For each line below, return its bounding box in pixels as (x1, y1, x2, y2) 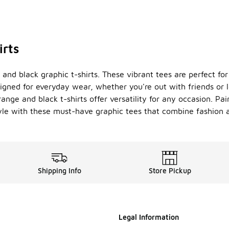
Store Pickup (148, 166, 191, 175)
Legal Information (119, 213, 179, 222)
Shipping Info (37, 166, 81, 175)
